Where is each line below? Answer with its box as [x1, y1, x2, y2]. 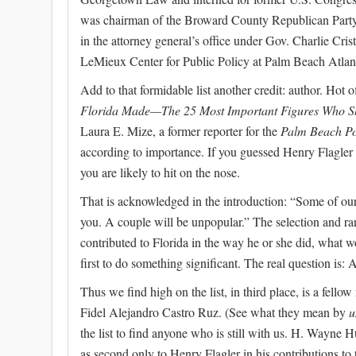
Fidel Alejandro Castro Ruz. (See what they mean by [80, 304, 349, 321]
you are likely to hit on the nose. [80, 164, 240, 181]
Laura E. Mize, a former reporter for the [80, 122, 281, 140]
